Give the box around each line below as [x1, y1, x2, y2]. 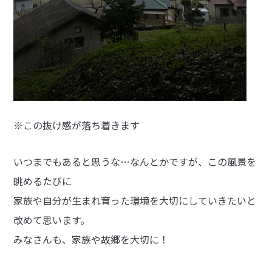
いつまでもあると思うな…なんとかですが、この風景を [13, 154, 257, 169]
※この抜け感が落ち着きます [13, 117, 140, 132]
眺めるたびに [13, 173, 72, 188]
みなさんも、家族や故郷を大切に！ [13, 231, 169, 246]
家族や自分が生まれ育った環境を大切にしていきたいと [13, 192, 257, 208]
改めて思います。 [13, 212, 90, 227]
